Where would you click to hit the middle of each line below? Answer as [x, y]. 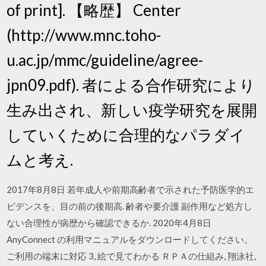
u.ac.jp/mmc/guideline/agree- [105, 60]
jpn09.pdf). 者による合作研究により [131, 85]
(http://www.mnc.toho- [84, 35]
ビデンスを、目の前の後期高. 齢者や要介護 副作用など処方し [130, 206]
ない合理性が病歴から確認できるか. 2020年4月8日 [109, 222]
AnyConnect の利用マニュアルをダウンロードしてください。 [130, 239]
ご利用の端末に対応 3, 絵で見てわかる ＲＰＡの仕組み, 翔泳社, [132, 256]
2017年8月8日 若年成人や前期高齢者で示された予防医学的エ [131, 189]
